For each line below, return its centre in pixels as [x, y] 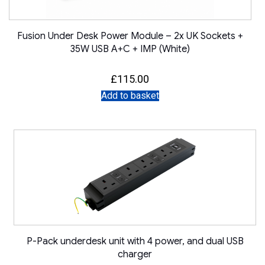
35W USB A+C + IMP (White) [130, 49]
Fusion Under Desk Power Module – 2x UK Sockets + [130, 36]
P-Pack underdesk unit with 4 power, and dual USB [135, 242]
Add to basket [130, 96]
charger [135, 255]
